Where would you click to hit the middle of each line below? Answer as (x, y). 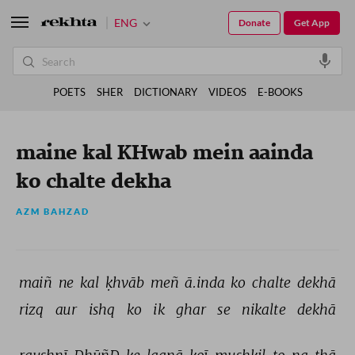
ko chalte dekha (94, 182)
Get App (312, 23)
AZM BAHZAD (53, 212)
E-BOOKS (280, 92)
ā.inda (206, 282)
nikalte (266, 309)
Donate (254, 23)
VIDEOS (227, 92)
